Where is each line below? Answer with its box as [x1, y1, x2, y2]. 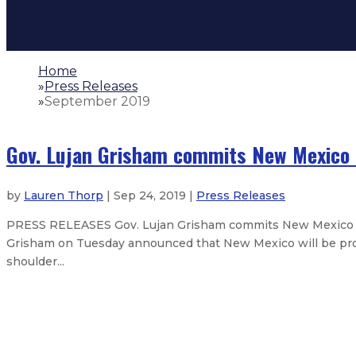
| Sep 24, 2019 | [103, 188, 196, 203]
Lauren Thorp [24, 188, 103, 203]
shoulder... [6, 254, 64, 269]
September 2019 [44, 94, 150, 109]
